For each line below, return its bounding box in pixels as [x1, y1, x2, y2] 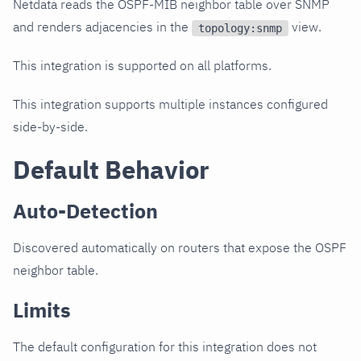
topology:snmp [198, 22, 282, 35]
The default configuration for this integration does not [13, 338, 317, 355]
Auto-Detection [13, 197, 158, 225]
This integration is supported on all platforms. [13, 57, 272, 74]
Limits [13, 297, 71, 324]
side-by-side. [13, 118, 88, 135]
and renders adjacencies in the [13, 19, 192, 35]
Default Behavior [13, 153, 210, 187]
